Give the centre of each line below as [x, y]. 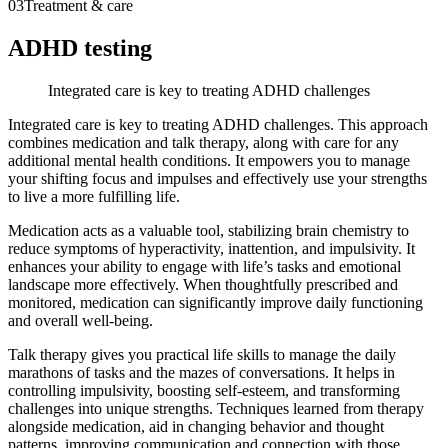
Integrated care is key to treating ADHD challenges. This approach [218, 125]
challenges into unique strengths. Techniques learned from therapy [216, 409]
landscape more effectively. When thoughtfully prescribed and [203, 285]
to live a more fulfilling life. [94, 197]
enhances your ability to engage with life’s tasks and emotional [204, 267]
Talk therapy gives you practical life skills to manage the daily [202, 355]
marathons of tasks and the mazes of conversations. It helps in [201, 373]
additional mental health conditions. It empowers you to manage [209, 161]
